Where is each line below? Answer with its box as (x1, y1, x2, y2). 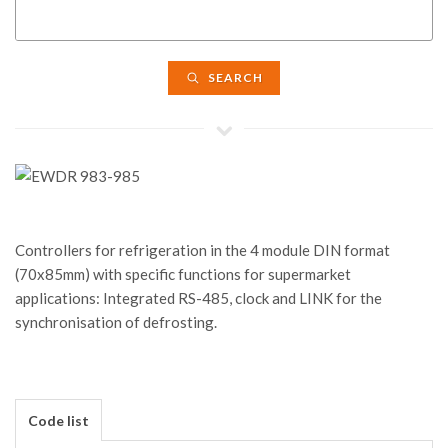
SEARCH (205, 70, 263, 85)
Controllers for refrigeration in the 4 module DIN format (15, 241, 390, 259)
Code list (28, 412, 89, 429)
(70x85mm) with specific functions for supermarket (15, 265, 351, 283)
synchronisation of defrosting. (15, 313, 217, 331)
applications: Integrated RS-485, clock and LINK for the (15, 289, 382, 307)
